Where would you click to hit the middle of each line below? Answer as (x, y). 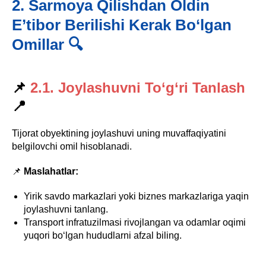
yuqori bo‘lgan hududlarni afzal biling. (103, 235)
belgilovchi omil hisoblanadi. (72, 146)
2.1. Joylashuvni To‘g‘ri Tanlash (136, 88)
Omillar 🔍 (47, 45)
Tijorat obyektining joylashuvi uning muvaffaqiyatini (119, 133)
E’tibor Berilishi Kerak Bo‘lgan (122, 25)
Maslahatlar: (51, 171)
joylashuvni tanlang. (66, 209)
